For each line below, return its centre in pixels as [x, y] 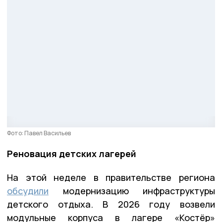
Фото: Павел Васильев [39, 133]
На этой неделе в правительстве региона [111, 177]
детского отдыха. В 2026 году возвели [111, 204]
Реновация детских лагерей [72, 153]
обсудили [28, 191]
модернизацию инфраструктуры [132, 191]
